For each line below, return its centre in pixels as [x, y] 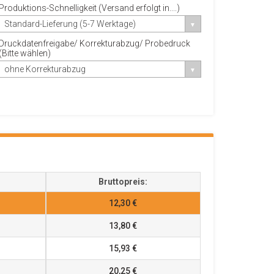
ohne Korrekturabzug [45, 69]
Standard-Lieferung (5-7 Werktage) [70, 24]
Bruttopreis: [123, 182]
